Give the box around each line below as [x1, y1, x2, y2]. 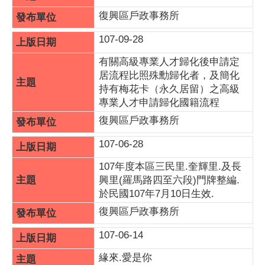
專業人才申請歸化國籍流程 [99, 97, 219, 108]
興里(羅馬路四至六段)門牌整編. [99, 174, 240, 186]
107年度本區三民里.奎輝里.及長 [99, 161, 241, 172]
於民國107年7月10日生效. [99, 188, 214, 199]
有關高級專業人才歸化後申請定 [99, 56, 240, 67]
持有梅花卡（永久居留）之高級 [99, 83, 240, 95]
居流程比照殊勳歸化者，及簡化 [99, 70, 240, 81]
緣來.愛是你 [99, 252, 152, 263]
